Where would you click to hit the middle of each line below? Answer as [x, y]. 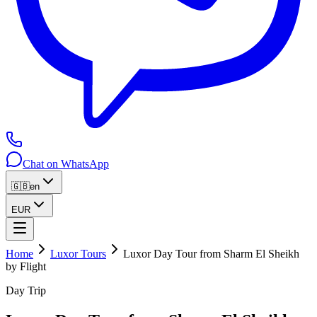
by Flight [26, 266]
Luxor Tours [78, 254]
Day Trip [26, 290]
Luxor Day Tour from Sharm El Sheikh [211, 254]
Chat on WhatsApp [66, 164]
